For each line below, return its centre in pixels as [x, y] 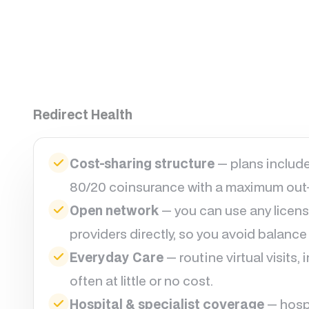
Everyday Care [117, 257]
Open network [114, 210]
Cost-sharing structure [142, 163]
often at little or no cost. [142, 280]
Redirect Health [83, 114]
